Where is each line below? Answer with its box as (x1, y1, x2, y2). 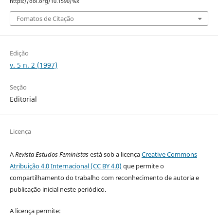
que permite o (121, 161, 164, 170)
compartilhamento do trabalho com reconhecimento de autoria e (9, 173, 199, 182)
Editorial (9, 94, 37, 104)
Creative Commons (141, 149, 197, 159)
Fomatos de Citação (16, 14, 74, 23)
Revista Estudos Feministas (15, 149, 89, 159)
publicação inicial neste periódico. (9, 184, 106, 194)
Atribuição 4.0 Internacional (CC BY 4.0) (9, 161, 122, 170)
